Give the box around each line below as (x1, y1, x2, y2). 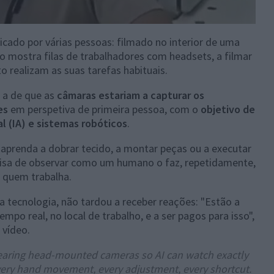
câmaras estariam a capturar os (57, 88, 204, 102)
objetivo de (201, 102, 255, 116)
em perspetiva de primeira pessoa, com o (8, 102, 201, 116)
